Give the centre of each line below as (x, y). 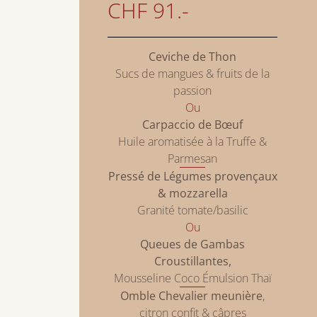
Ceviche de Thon (192, 57)
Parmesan (192, 159)
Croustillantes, (192, 261)
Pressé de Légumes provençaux (192, 177)
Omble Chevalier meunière (191, 296)
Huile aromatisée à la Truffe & (192, 142)
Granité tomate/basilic (192, 211)
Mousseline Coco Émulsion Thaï (192, 278)
